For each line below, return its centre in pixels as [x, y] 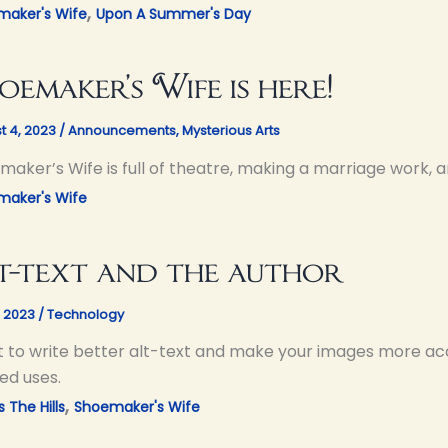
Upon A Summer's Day [173, 13]
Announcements [122, 130]
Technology [85, 314]
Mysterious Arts [231, 130]
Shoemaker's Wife [137, 407]
